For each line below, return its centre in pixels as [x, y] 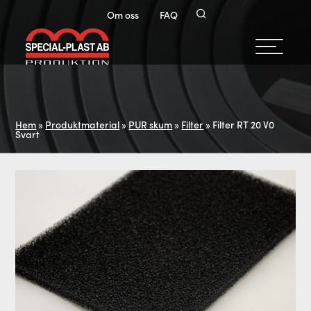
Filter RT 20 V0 [244, 124]
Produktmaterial [83, 124]
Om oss [123, 14]
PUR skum [151, 124]
